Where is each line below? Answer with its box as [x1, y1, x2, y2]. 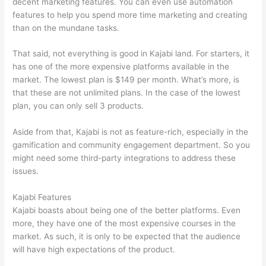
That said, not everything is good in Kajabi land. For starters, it [12, 49, 250, 59]
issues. [12, 166, 39, 176]
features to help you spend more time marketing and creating [12, 9, 248, 20]
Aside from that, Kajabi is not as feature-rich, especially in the [12, 127, 249, 137]
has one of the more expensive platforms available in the [12, 62, 230, 72]
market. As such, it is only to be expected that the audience [12, 232, 241, 242]
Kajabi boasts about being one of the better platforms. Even [12, 205, 241, 216]
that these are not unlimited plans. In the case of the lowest [12, 88, 241, 98]
